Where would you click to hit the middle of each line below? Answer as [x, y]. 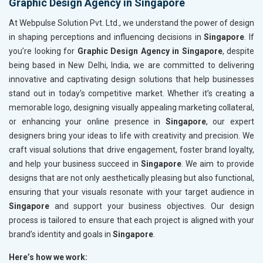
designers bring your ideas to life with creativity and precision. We [131, 135]
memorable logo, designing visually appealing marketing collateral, [131, 107]
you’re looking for [43, 51]
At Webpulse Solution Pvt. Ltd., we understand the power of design [131, 23]
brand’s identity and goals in [61, 234]
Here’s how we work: [48, 257]
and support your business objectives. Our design [152, 206]
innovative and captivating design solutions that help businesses [131, 79]
